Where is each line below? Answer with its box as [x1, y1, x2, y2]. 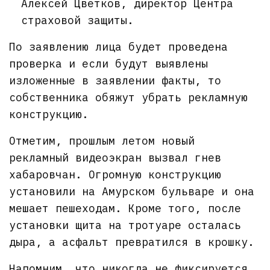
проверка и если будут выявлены [9, 56, 209, 71]
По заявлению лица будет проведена [9, 39, 228, 54]
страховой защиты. [21, 13, 134, 27]
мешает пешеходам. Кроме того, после [9, 201, 242, 215]
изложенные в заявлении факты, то [9, 73, 222, 87]
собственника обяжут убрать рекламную [9, 90, 248, 104]
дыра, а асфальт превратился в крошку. [9, 234, 255, 249]
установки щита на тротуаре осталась [9, 218, 242, 232]
